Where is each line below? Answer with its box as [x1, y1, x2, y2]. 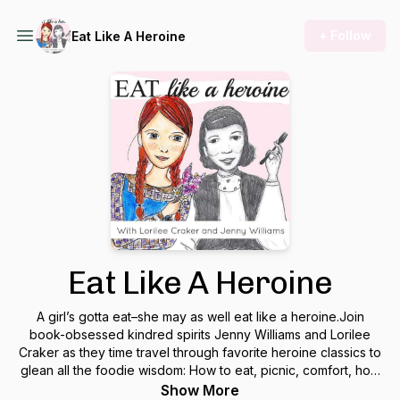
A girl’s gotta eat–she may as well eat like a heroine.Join [36, 309, 364, 324]
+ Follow [319, 28, 371, 43]
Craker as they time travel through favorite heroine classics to [19, 345, 381, 360]
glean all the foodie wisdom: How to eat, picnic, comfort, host [20, 362, 380, 378]
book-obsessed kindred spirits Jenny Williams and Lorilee [29, 327, 371, 342]
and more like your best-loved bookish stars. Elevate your [29, 380, 371, 396]
